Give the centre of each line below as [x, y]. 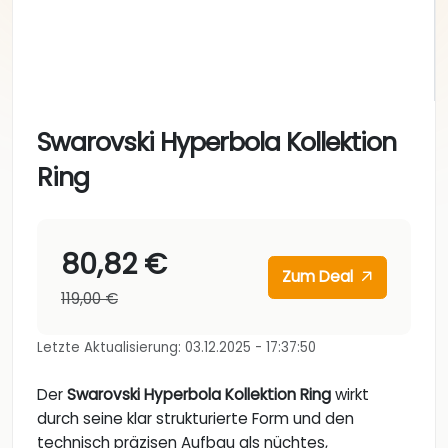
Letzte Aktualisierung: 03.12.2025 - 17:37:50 [176, 348]
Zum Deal [320, 277]
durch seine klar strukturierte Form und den [195, 419]
